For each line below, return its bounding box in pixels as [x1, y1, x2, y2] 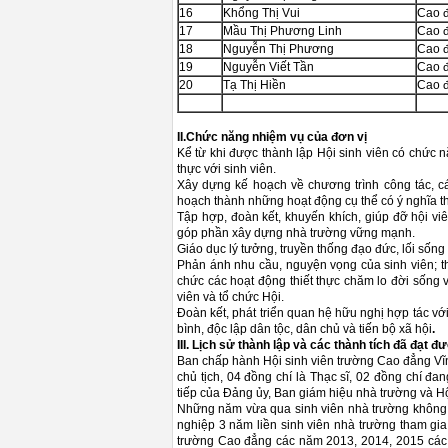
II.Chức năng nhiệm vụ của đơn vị [177, 130, 367, 144]
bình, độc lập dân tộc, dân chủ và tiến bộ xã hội [177, 322, 432, 336]
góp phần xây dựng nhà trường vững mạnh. [177, 226, 415, 240]
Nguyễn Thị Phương [223, 42, 334, 56]
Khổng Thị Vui [223, 6, 300, 20]
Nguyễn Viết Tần [223, 60, 314, 74]
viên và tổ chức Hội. [177, 290, 284, 304]
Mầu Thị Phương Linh [223, 24, 342, 38]
